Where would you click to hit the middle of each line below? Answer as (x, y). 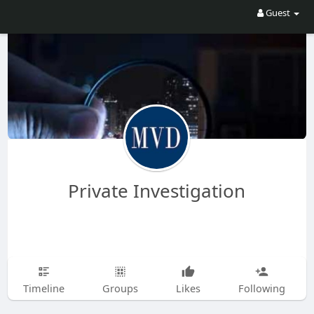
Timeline (43, 288)
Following (261, 288)
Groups (120, 288)
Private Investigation (157, 190)
